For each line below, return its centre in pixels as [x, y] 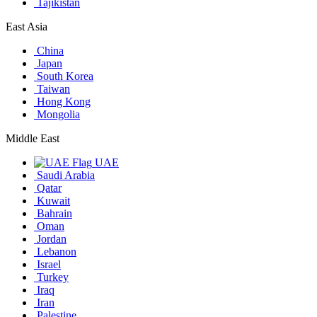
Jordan [50, 238]
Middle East [33, 138]
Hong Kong [62, 101]
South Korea [64, 76]
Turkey [51, 277]
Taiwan [52, 88]
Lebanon [55, 251]
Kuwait [52, 200]
